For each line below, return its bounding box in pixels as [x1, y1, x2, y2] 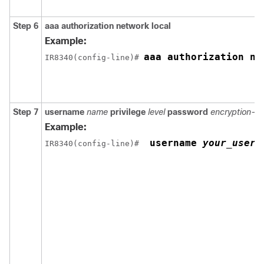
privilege [110, 107, 146, 117]
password [167, 107, 208, 117]
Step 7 [13, 107, 38, 117]
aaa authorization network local [45, 21, 171, 31]
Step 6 [13, 21, 38, 31]
